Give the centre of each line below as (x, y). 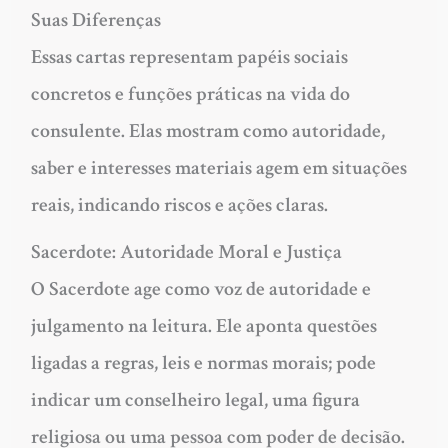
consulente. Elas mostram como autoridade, (207, 130)
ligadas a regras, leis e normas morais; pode (203, 362)
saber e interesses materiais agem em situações (218, 167)
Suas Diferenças (95, 19)
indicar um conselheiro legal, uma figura (195, 399)
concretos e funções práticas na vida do (190, 93)
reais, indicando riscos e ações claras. (179, 204)
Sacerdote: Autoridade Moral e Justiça (186, 251)
